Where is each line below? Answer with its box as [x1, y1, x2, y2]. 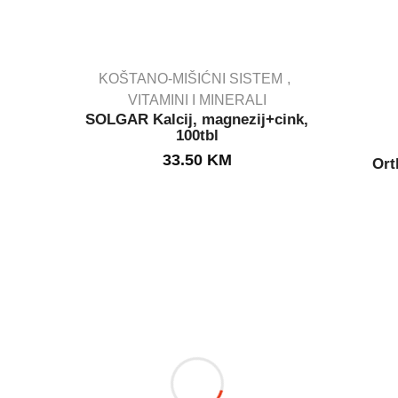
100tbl [175, 126, 219, 144]
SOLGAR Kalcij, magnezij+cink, [85, 110, 309, 128]
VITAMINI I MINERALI [127, 92, 267, 107]
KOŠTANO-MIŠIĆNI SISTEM [99, 70, 283, 86]
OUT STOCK [160, 122, 235, 137]
